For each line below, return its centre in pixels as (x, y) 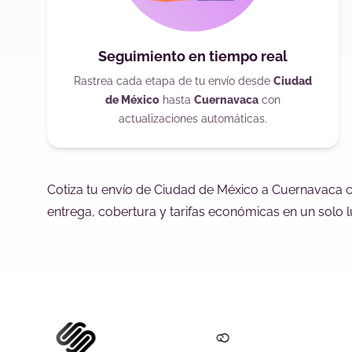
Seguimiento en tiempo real (192, 57)
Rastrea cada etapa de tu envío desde (173, 81)
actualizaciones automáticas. (192, 119)
